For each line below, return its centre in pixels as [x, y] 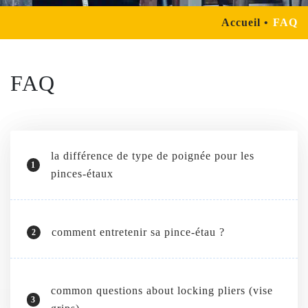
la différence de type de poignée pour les [152, 155]
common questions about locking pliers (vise [162, 290]
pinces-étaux [82, 173]
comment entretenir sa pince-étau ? [138, 232]
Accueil [241, 22]
